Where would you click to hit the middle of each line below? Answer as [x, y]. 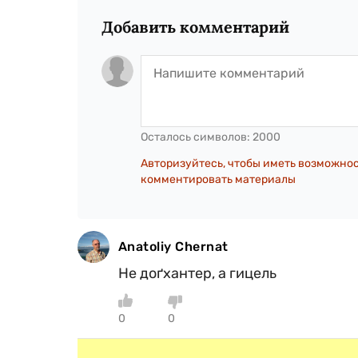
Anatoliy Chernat [173, 246]
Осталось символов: [197, 137]
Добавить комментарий [195, 26]
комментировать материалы [218, 179]
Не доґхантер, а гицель [197, 273]
